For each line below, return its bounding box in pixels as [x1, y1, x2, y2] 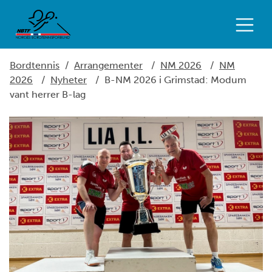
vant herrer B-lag [10, 89, 86, 100]
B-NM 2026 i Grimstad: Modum [104, 74, 246, 86]
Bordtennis [10, 59, 59, 71]
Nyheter [50, 74, 87, 86]
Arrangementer [74, 59, 143, 71]
